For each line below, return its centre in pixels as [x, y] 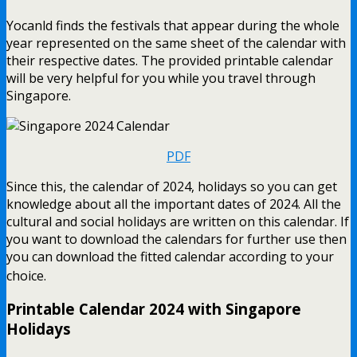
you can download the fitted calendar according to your [170, 256]
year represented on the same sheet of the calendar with [176, 43]
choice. [26, 275]
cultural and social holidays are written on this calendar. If [178, 221]
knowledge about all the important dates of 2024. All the [174, 204]
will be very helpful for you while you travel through [161, 78]
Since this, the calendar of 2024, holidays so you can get [172, 186]
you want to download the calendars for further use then [177, 239]
